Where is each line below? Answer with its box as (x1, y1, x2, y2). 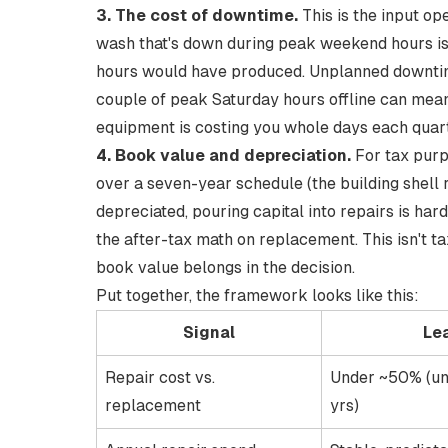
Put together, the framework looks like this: (96, 286, 419, 305)
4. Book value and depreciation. (96, 146, 351, 165)
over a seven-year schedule (96, 174, 303, 193)
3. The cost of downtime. (96, 6, 298, 25)
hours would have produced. (96, 62, 309, 81)
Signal (183, 323, 235, 342)
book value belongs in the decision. (96, 258, 355, 277)
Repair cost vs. (105, 368, 215, 387)
